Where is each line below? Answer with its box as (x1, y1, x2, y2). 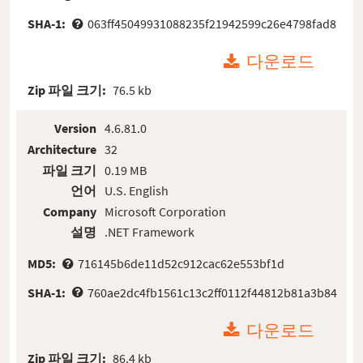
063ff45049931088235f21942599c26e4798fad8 (87, 15, 336, 32)
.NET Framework (104, 224, 194, 241)
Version (54, 120, 97, 137)
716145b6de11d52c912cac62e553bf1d (77, 255, 284, 272)
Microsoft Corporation (104, 203, 226, 220)
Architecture (28, 140, 97, 157)
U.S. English (104, 182, 169, 199)
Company (43, 203, 97, 220)
